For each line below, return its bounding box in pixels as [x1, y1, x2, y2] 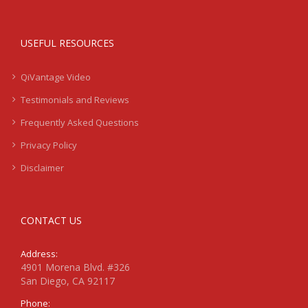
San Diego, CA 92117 [21, 274, 115, 288]
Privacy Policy [21, 139, 77, 152]
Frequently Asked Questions [21, 116, 139, 129]
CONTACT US [21, 214, 82, 228]
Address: [21, 247, 58, 261]
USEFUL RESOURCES [21, 36, 114, 50]
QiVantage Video [21, 71, 91, 84]
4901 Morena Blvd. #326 [21, 261, 130, 274]
